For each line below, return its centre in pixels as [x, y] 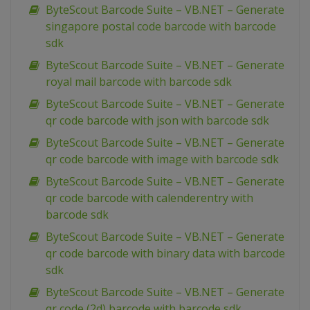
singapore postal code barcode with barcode [161, 27]
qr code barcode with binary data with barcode [165, 254]
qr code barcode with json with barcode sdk [157, 121]
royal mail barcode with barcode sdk [139, 82]
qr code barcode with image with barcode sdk [162, 159]
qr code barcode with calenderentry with [149, 198]
